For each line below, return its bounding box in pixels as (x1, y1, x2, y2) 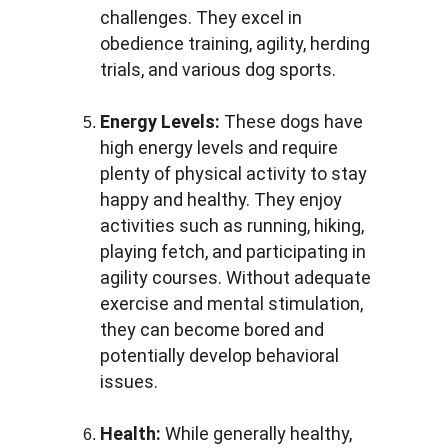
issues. (100, 371, 158, 392)
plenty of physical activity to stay (100, 163, 371, 184)
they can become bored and (100, 319, 328, 340)
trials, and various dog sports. (100, 59, 336, 80)
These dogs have (220, 111, 367, 132)
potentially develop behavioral (100, 345, 343, 366)
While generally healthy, (161, 423, 356, 444)
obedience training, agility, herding (100, 33, 374, 54)
